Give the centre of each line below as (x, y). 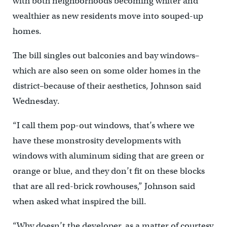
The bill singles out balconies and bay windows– (106, 56)
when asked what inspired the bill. (79, 202)
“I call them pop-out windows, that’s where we (103, 126)
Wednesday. (36, 101)
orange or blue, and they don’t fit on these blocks (108, 171)
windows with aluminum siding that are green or (108, 156)
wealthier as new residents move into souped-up (108, 16)
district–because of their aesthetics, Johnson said (107, 86)
